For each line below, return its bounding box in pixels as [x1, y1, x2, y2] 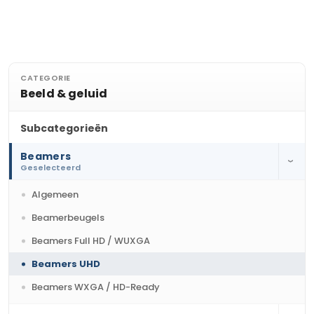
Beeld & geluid [20, 86, 108, 102]
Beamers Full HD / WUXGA [32, 234, 150, 247]
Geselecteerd [20, 162, 81, 173]
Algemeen [32, 188, 78, 201]
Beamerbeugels [32, 211, 104, 224]
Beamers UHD [32, 257, 100, 271]
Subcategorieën [20, 121, 108, 135]
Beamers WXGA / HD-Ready [32, 280, 160, 294]
